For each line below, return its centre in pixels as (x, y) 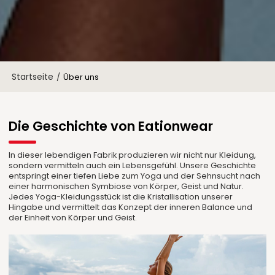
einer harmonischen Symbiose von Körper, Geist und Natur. (126, 186)
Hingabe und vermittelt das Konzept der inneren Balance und (131, 207)
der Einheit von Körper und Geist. (73, 217)
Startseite (33, 77)
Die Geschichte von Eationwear (111, 126)
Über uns (81, 77)
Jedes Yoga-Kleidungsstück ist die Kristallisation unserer (121, 196)
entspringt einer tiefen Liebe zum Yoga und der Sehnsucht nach (135, 176)
